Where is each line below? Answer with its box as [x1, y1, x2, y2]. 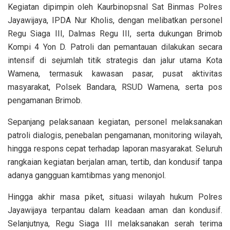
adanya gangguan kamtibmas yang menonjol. [8, 170, 166, 181]
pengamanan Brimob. [8, 95, 82, 106]
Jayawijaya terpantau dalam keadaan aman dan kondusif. [8, 205, 222, 216]
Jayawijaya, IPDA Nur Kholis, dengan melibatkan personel [8, 15, 222, 26]
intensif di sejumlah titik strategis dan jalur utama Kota [8, 55, 222, 66]
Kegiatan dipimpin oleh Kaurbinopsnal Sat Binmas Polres [8, 2, 222, 12]
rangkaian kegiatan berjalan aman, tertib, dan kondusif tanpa [8, 157, 222, 167]
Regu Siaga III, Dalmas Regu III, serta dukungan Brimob [8, 29, 222, 39]
